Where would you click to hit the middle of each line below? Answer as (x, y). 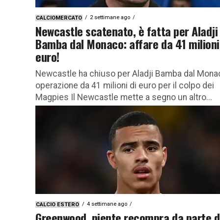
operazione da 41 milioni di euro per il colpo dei (125, 85)
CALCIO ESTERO (57, 204)
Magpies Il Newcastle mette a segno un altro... (124, 97)
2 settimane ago (110, 17)
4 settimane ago (107, 204)
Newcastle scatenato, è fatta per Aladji (127, 31)
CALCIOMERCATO (59, 18)
